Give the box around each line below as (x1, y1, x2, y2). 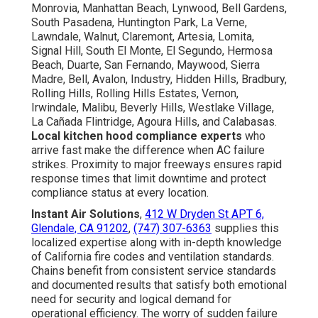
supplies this (212, 221, 279, 235)
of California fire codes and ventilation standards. (31, 249, 274, 263)
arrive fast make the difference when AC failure (31, 143, 265, 157)
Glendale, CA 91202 (31, 221, 128, 235)
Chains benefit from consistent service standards (31, 263, 276, 278)
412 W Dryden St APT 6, (145, 207, 264, 221)
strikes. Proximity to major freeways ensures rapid (31, 157, 282, 171)
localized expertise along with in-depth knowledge (31, 235, 282, 249)
